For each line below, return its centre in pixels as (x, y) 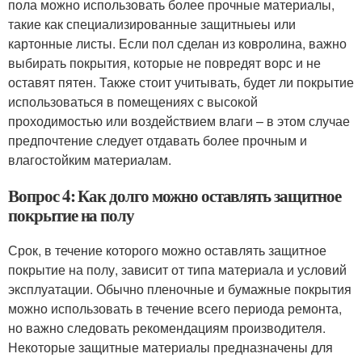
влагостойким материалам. (90, 160)
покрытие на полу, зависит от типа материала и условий (177, 269)
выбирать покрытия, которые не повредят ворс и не (164, 63)
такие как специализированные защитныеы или (152, 24)
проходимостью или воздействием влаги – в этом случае (179, 121)
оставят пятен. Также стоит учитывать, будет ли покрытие (181, 82)
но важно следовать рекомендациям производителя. (167, 328)
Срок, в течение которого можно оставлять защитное (167, 250)
